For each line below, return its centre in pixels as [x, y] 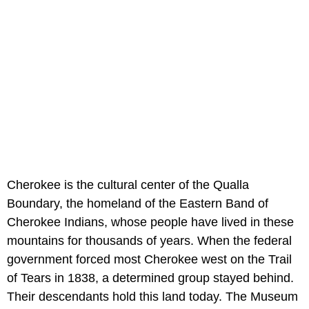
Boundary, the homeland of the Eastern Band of [138, 203]
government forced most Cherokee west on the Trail [149, 259]
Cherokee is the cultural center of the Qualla [128, 185]
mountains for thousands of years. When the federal [149, 240]
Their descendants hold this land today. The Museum [152, 296]
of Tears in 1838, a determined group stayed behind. [150, 278]
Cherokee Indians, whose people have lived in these [150, 222]
